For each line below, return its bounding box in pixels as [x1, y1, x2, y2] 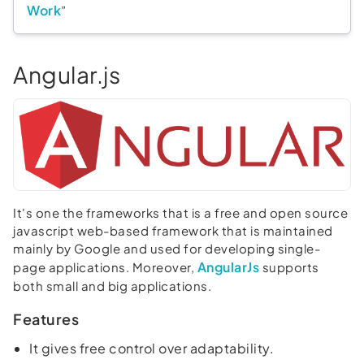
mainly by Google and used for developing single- [13, 240, 320, 256]
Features [13, 310, 79, 328]
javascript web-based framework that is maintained [13, 223, 333, 238]
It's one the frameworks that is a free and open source [13, 205, 348, 220]
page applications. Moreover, [13, 259, 197, 275]
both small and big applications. [13, 278, 211, 293]
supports [259, 259, 319, 275]
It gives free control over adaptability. [29, 340, 274, 357]
